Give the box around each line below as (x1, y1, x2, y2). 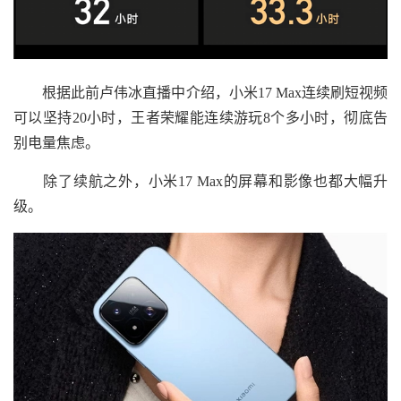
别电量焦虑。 (13, 135, 99, 151)
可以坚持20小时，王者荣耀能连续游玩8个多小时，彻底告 (13, 110, 388, 126)
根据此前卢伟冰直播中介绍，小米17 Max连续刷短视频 (13, 85, 388, 101)
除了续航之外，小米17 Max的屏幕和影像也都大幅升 (13, 174, 388, 190)
